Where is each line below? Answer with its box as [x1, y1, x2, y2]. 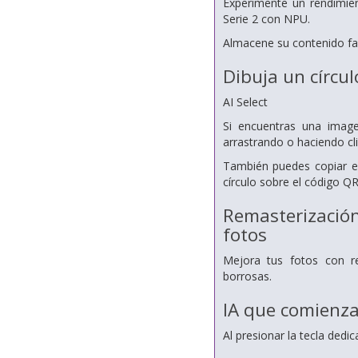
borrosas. [222, 268, 272, 284]
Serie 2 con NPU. [222, 11, 310, 26]
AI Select [222, 94, 268, 109]
